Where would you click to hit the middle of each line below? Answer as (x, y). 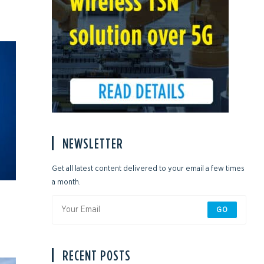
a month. (67, 183)
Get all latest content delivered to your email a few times (148, 169)
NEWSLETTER (93, 143)
